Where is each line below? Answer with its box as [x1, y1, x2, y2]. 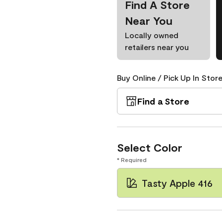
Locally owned [125, 30, 178, 40]
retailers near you [125, 42, 189, 52]
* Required [117, 156, 147, 163]
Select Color [117, 141, 182, 154]
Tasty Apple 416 [142, 177, 213, 189]
